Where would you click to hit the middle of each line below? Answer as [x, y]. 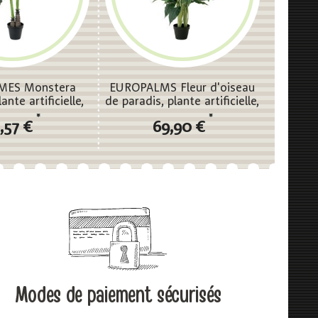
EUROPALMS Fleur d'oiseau [182, 89]
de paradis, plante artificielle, [182, 102]
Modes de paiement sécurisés [118, 296]
